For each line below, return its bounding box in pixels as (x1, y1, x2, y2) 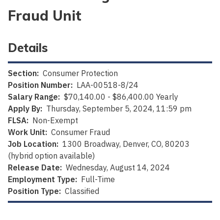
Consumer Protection (43, 68, 118, 79)
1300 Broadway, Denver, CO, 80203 (62, 139, 190, 149)
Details (8, 40, 48, 55)
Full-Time (81, 174, 115, 185)
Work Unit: (8, 127, 47, 137)
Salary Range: (8, 92, 60, 102)
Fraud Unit (8, 7, 82, 25)
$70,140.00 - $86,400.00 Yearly (64, 92, 178, 102)
